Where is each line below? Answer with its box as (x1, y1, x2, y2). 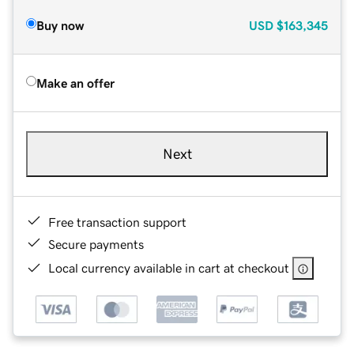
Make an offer (36, 76, 115, 89)
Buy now (36, 18, 84, 32)
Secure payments (48, 237, 144, 250)
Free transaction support (48, 215, 186, 228)
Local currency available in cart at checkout (48, 261, 289, 274)
